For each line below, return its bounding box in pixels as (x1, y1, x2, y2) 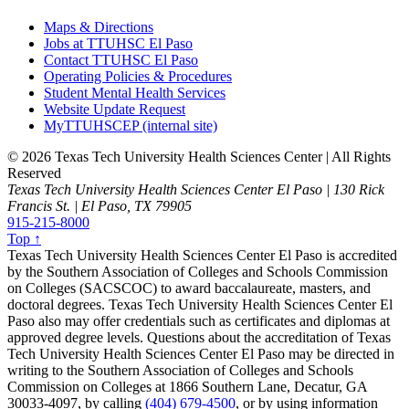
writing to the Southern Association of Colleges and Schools (7, 362, 353, 379)
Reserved (7, 165, 61, 182)
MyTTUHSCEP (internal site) (44, 118, 217, 134)
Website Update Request (44, 101, 185, 118)
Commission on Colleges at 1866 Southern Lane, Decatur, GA (7, 379, 367, 395)
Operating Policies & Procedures (44, 68, 232, 85)
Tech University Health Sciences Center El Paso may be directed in (7, 346, 394, 362)
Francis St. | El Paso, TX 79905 (7, 198, 192, 215)
